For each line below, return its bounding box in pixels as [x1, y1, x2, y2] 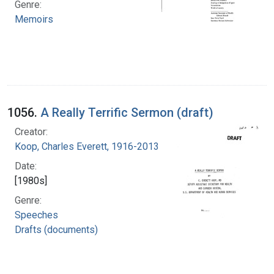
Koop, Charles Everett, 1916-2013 [15, 140, 159, 152]
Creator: [15, 125, 48, 138]
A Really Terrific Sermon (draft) [40, 105, 213, 120]
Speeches [15, 209, 58, 221]
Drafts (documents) [15, 223, 98, 235]
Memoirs [15, 13, 53, 25]
